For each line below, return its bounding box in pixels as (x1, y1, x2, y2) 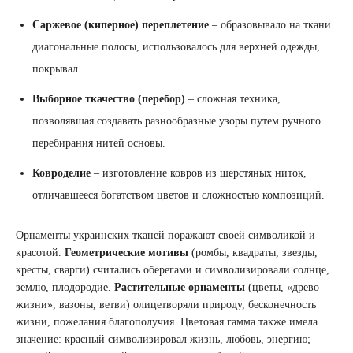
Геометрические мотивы (65, 246, 188, 258)
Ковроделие (32, 166, 91, 179)
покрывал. (32, 62, 81, 75)
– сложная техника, (185, 92, 281, 105)
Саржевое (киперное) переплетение (32, 18, 209, 31)
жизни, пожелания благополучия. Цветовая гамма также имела (16, 315, 318, 328)
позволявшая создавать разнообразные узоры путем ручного (32, 114, 321, 127)
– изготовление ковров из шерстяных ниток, (91, 166, 307, 179)
